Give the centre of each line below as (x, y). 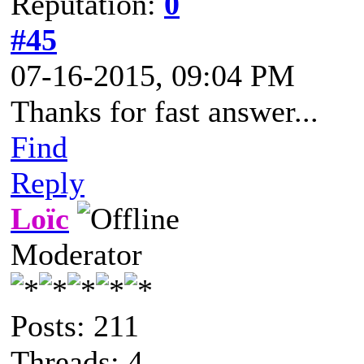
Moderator (76, 254)
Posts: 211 (75, 325)
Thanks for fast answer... (165, 111)
